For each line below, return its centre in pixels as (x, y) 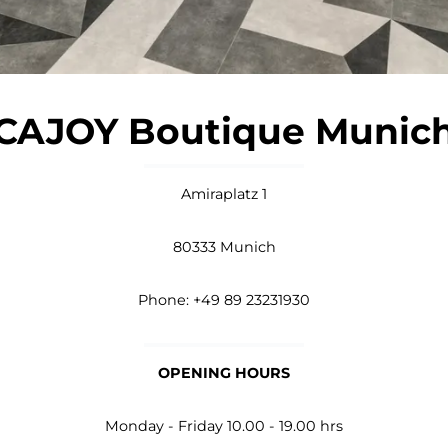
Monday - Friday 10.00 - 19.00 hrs (224, 425)
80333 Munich (224, 246)
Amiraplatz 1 (224, 193)
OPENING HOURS (224, 372)
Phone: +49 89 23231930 (224, 299)
